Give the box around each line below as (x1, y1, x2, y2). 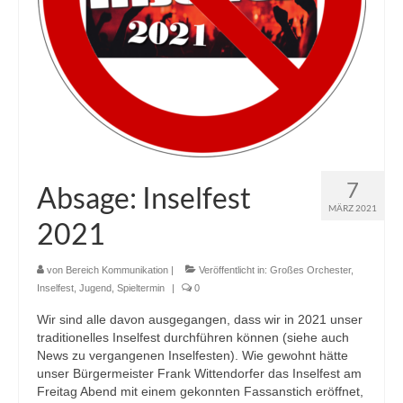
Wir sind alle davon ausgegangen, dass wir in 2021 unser (37, 312, 363, 327)
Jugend (79, 282, 112, 294)
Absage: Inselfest (37, 180, 251, 216)
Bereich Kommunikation (66, 264, 168, 276)
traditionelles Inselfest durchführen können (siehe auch (37, 330, 349, 345)
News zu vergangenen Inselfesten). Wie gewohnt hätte (37, 348, 348, 363)
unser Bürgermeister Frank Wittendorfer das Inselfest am (37, 366, 362, 381)
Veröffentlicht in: (196, 264, 270, 276)
